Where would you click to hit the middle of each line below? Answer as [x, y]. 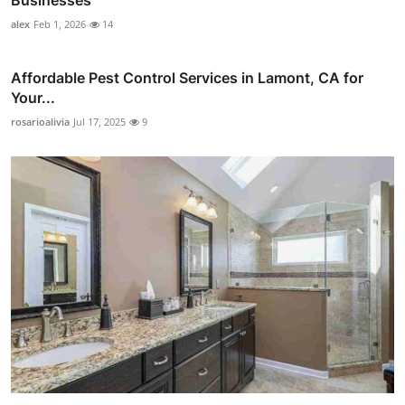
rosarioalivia [40, 121]
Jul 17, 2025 [99, 121]
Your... [33, 97]
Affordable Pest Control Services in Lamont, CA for [187, 77]
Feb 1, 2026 [60, 24]
